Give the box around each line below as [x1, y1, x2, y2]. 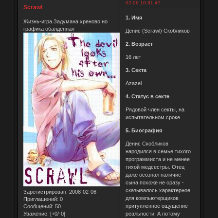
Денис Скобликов [125, 140, 168, 146]
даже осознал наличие [125, 171, 181, 178]
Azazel [125, 80, 142, 86]
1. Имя [125, 14, 142, 20]
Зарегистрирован [23, 189, 66, 195]
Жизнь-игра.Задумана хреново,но [23, 18, 108, 25]
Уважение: [23, 211, 49, 217]
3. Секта [125, 67, 146, 73]
